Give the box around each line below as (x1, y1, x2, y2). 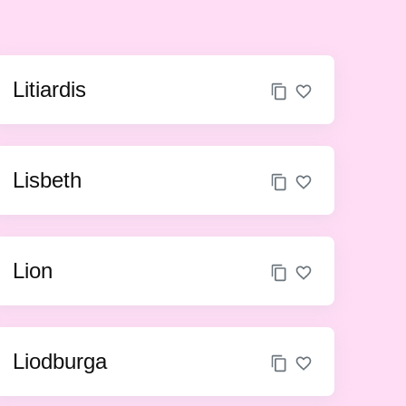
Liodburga (12, 349, 107, 373)
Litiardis (12, 77, 86, 101)
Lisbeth (12, 168, 82, 192)
